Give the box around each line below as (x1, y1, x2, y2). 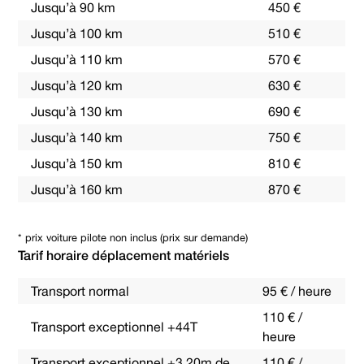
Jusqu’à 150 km (31, 156, 123, 171)
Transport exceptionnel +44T (31, 319, 198, 334)
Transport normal (31, 284, 130, 298)
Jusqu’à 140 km (31, 130, 123, 145)
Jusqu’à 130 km (31, 104, 123, 119)
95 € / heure (262, 284, 332, 298)
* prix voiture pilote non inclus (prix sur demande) (18, 232, 249, 244)
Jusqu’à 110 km (31, 52, 123, 67)
